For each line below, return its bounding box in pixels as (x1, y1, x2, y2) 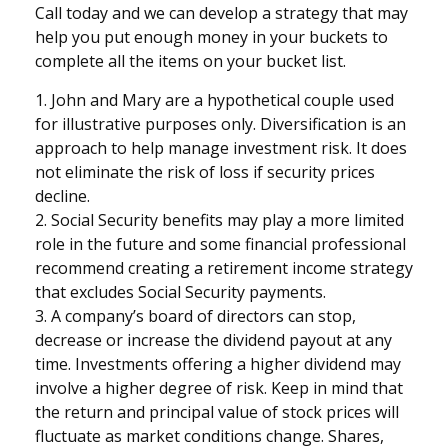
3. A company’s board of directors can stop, (35, 304, 356, 327)
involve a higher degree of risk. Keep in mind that (35, 376, 403, 399)
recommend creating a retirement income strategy (35, 256, 413, 279)
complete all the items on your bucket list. (35, 49, 346, 72)
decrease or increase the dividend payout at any (35, 328, 392, 351)
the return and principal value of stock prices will (35, 400, 399, 423)
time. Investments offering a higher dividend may (35, 352, 401, 375)
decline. (35, 184, 90, 207)
